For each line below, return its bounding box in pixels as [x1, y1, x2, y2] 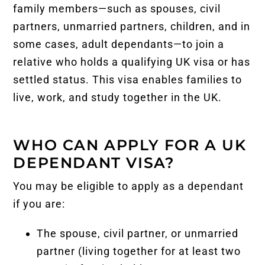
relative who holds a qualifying [13, 55, 176, 68]
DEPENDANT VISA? [13, 153, 175, 172]
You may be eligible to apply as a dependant [13, 179, 244, 192]
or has [215, 55, 251, 68]
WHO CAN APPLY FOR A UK [13, 135, 247, 154]
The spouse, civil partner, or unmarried [37, 227, 239, 240]
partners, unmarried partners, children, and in [13, 20, 251, 33]
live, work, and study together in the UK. [13, 91, 222, 104]
